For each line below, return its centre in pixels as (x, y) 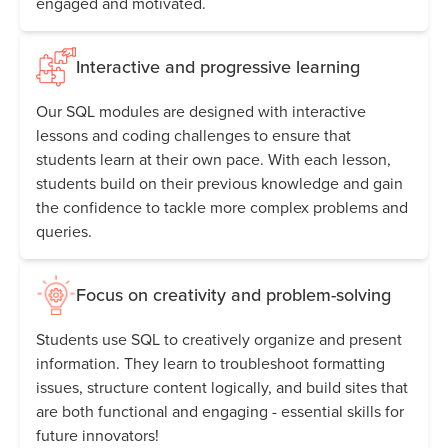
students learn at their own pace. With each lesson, (213, 159)
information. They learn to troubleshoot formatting (210, 363)
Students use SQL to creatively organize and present (219, 339)
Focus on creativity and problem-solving (233, 295)
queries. (64, 231)
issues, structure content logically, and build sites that (222, 387)
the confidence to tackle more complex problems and (222, 207)
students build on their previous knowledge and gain (219, 183)
